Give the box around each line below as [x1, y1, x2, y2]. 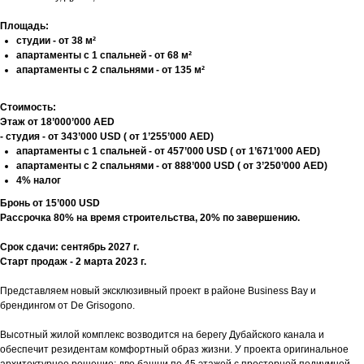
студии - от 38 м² [16, 34, 96, 46]
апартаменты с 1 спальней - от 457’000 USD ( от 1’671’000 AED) [16, 145, 323, 157]
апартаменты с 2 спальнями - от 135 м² [16, 63, 205, 76]
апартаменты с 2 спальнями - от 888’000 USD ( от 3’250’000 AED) [16, 159, 327, 171]
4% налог [16, 174, 61, 186]
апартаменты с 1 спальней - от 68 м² [16, 49, 192, 61]
